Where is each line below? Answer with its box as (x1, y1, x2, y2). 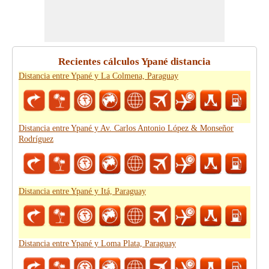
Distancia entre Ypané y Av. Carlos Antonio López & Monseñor (19, 124, 234, 133)
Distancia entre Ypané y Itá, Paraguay (19, 187, 146, 196)
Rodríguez (19, 134, 53, 144)
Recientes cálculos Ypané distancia (58, 56, 211, 67)
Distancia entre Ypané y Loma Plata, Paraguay (19, 239, 176, 248)
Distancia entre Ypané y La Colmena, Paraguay (19, 71, 178, 80)
